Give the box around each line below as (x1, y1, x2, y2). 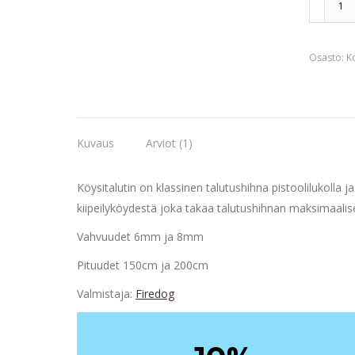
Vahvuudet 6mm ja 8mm (77, 229, 204, 244)
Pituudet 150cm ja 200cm (77, 258, 208, 273)
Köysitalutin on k (77, 180, 162, 195)
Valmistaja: (77, 286, 136, 301)
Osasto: (308, 51, 346, 64)
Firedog (136, 286, 174, 301)
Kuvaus (77, 136, 114, 151)
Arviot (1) (146, 136, 193, 151)
